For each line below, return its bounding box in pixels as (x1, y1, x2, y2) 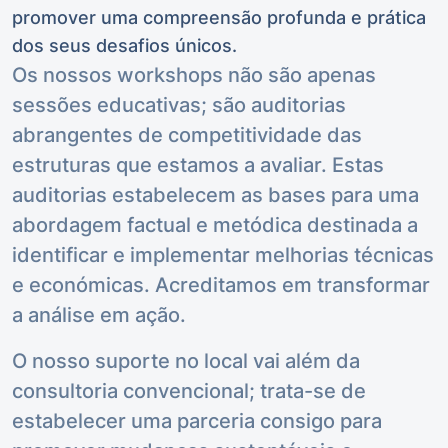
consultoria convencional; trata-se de (12, 379, 366, 403)
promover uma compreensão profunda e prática (12, 7, 426, 28)
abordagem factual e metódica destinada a (12, 213, 418, 237)
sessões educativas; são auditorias (12, 93, 346, 117)
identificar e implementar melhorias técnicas (12, 243, 434, 267)
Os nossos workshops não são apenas (12, 63, 376, 87)
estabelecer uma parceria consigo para (12, 409, 382, 433)
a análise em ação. (12, 303, 186, 327)
